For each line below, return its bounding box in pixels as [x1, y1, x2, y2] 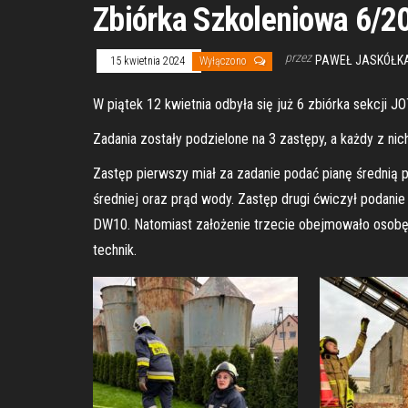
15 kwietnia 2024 [110, 54, 188, 67]
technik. [93, 240, 137, 259]
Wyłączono [199, 54, 250, 67]
